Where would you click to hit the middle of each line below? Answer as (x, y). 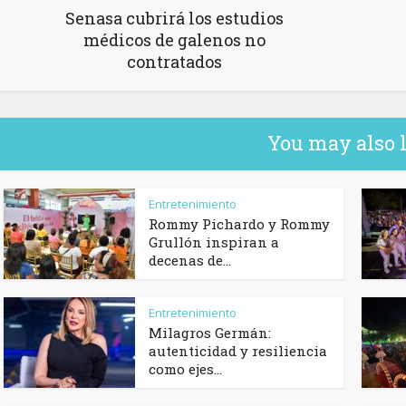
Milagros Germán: (210, 333)
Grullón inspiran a (214, 242)
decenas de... (190, 261)
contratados (174, 62)
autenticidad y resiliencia (238, 351)
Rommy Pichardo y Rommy (239, 224)
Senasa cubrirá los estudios (174, 19)
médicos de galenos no (174, 40)
